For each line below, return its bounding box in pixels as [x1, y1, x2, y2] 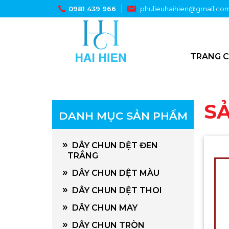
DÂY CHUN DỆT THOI [68, 186, 162, 195]
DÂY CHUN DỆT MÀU [68, 168, 159, 178]
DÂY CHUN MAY [68, 203, 138, 213]
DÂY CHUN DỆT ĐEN [68, 141, 158, 150]
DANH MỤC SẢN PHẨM [58, 109, 188, 122]
